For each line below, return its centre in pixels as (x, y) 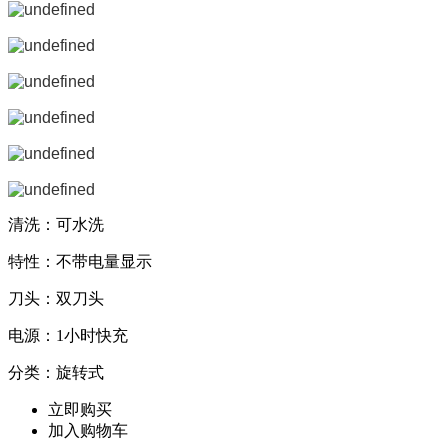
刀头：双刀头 (56, 299)
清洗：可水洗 (56, 225)
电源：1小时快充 (68, 336)
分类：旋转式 (56, 373)
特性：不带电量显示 (80, 262)
